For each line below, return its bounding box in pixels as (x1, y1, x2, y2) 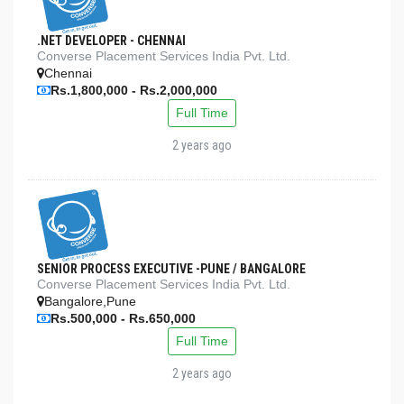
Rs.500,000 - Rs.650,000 (50, 311, 196, 326)
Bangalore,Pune (44, 294, 136, 308)
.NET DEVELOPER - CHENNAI (37, 33, 186, 48)
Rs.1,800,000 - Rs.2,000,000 (50, 83, 217, 97)
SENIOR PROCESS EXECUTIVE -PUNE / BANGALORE (37, 262, 306, 276)
